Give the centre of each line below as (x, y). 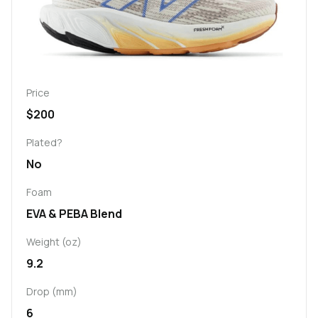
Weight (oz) (54, 241)
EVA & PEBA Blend (74, 213)
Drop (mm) (52, 291)
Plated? (44, 142)
